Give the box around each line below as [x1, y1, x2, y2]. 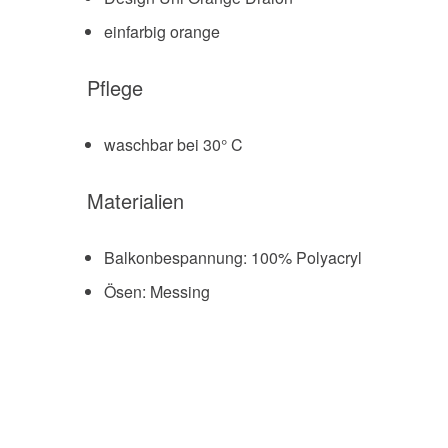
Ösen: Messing [104, 280, 210, 304]
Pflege [87, 73, 143, 103]
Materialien [87, 186, 184, 216]
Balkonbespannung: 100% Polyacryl [104, 246, 362, 270]
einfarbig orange [104, 20, 220, 44]
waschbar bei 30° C [104, 133, 243, 157]
